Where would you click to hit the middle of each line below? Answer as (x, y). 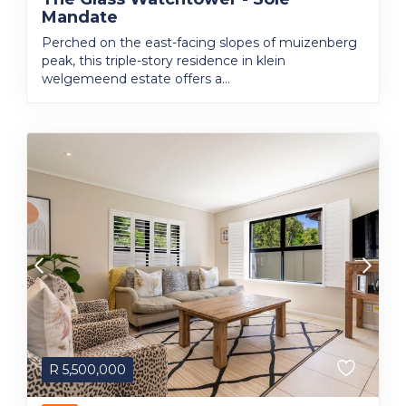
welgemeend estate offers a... (136, 79)
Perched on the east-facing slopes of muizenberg (199, 43)
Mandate (80, 17)
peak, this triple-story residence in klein (164, 61)
